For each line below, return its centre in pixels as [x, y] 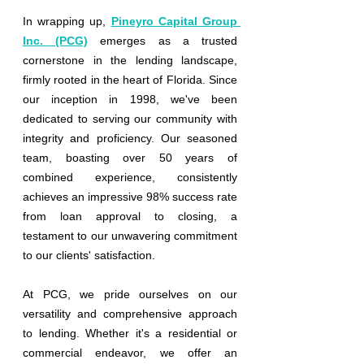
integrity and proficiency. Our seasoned [130, 138]
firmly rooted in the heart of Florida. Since [130, 79]
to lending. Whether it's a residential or [130, 333]
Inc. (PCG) [56, 40]
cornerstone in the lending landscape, [130, 60]
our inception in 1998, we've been [130, 99]
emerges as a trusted [169, 40]
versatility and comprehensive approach [130, 313]
